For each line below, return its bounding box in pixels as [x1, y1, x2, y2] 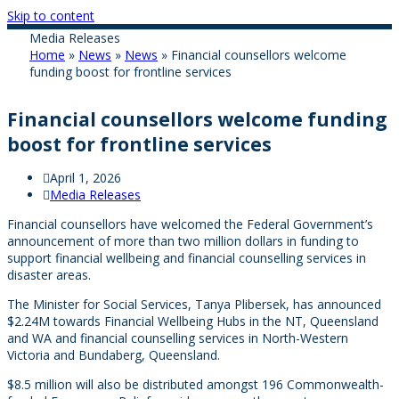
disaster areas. [7, 266, 91, 283]
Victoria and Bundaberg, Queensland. [7, 346, 220, 363]
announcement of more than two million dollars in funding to [7, 232, 359, 249]
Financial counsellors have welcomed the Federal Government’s [7, 216, 373, 232]
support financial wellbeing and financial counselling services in [7, 249, 366, 266]
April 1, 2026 [50, 169, 121, 186]
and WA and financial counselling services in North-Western [7, 330, 348, 346]
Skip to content [7, 7, 94, 24]
